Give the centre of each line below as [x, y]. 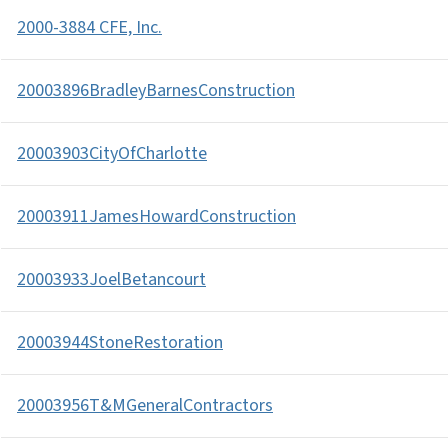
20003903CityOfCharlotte [112, 153]
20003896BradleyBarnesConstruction [156, 90]
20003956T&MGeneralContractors [145, 405]
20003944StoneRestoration [120, 342]
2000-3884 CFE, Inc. [89, 27]
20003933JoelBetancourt [111, 279]
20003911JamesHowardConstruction [156, 216]
